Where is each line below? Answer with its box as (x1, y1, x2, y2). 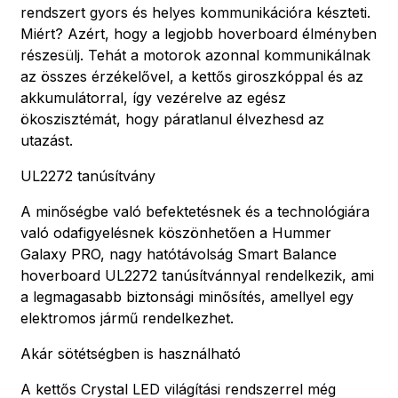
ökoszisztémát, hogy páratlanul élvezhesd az (20, 109, 324, 128)
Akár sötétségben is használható (20, 344, 241, 362)
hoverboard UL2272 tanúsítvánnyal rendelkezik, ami (20, 266, 374, 284)
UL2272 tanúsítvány (20, 166, 155, 185)
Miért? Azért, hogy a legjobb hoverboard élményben (20, 24, 377, 43)
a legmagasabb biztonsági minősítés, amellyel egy (20, 287, 354, 306)
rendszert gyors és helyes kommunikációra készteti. (20, 3, 370, 21)
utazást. (20, 131, 73, 149)
